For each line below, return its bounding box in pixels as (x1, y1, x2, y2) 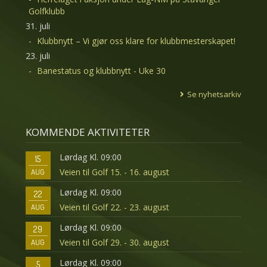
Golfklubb (28, 5, 65, 17)
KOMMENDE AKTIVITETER (25, 125, 150, 139)
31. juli (25, 20, 50, 32)
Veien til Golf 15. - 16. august (59, 166, 169, 178)
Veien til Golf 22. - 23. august (59, 201, 169, 213)
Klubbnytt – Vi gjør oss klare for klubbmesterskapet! (36, 35, 235, 46)
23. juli (25, 49, 50, 61)
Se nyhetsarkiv (187, 88, 242, 100)
